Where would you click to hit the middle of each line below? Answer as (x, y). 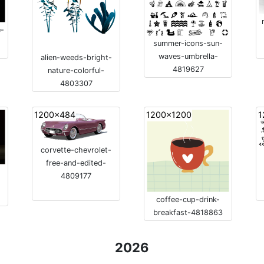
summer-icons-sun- (188, 44)
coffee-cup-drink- (188, 199)
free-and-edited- (76, 163)
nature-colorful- (76, 70)
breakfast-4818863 (188, 212)
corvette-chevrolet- (76, 150)
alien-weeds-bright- (76, 57)
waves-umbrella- (188, 57)
